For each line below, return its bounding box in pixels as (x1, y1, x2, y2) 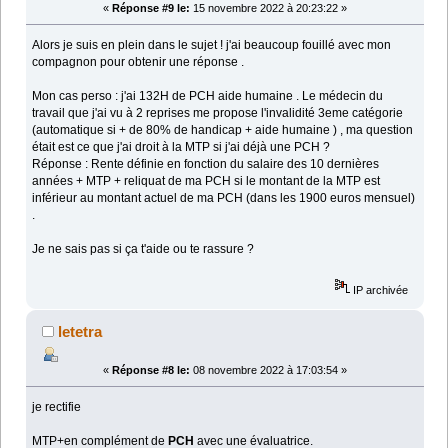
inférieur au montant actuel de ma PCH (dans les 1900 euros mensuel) (32, 190, 416, 205)
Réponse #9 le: (112, 2, 190, 15)
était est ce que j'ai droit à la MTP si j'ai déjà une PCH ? (32, 139, 331, 154)
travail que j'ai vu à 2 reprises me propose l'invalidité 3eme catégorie (32, 105, 404, 120)
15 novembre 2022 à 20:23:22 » (190, 2, 347, 15)
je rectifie (32, 400, 82, 415)
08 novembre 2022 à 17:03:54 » (190, 364, 347, 377)
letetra (58, 323, 103, 341)
